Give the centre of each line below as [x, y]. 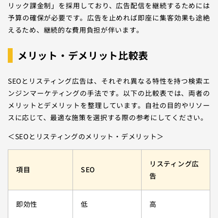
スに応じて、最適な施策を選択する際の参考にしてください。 [108, 117]
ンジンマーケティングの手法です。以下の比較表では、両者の [109, 93]
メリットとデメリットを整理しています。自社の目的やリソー [109, 105]
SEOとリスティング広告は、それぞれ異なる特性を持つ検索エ [109, 81]
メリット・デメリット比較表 [83, 55]
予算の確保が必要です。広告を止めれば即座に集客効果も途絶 [109, 17]
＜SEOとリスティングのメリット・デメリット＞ [86, 136]
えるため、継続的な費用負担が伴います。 [76, 29]
